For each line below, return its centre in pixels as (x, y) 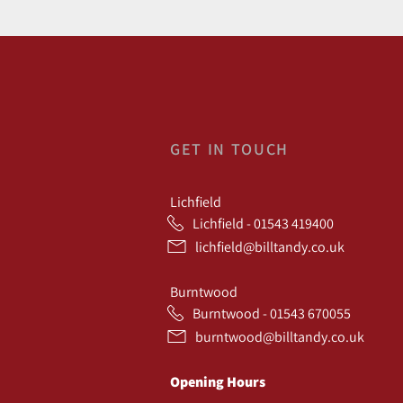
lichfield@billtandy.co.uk (270, 247)
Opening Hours (218, 382)
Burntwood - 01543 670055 (272, 313)
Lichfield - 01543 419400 (264, 224)
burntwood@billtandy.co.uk (280, 337)
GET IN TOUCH (229, 149)
